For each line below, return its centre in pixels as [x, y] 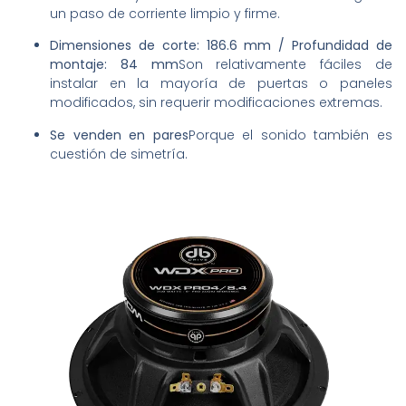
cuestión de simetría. [119, 154]
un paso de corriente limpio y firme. [165, 14]
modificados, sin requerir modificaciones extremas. [216, 103]
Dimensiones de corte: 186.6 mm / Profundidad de [221, 46]
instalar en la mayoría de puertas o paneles [221, 84]
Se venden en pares [119, 135]
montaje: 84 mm [114, 65]
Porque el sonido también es [290, 135]
